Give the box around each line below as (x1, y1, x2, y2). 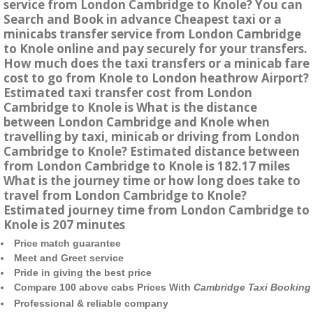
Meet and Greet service (14, 252, 124, 264)
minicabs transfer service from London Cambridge (3, 26, 301, 43)
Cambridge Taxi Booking (194, 282, 311, 293)
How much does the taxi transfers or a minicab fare (3, 55, 310, 72)
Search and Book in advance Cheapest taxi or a (3, 11, 282, 28)
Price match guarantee (14, 238, 121, 249)
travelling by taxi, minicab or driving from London (3, 129, 300, 145)
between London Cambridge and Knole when (3, 114, 270, 131)
